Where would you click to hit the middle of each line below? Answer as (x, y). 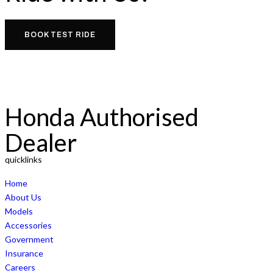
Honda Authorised (102, 117)
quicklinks (23, 159)
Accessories (28, 225)
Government (29, 239)
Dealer (41, 143)
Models (19, 211)
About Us (23, 197)
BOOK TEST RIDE (60, 35)
